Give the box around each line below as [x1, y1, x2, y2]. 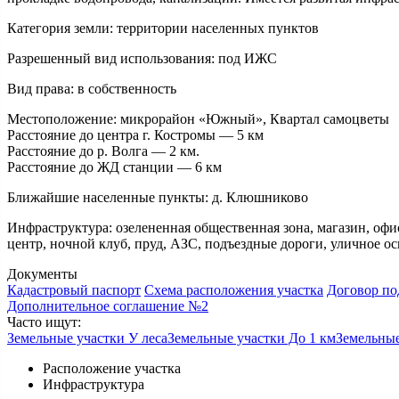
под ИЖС [215, 50, 277, 66]
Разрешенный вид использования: [7, 50, 215, 66]
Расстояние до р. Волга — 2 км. [7, 142, 199, 159]
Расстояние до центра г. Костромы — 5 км [7, 126, 264, 142]
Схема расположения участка [144, 281, 323, 297]
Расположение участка [43, 360, 181, 376]
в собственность [74, 80, 176, 96]
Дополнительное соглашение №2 [7, 297, 208, 313]
